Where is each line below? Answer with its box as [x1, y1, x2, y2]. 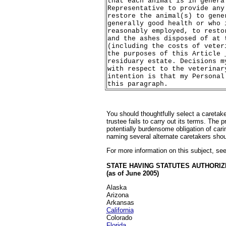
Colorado [106, 214, 132, 221]
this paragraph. [107, 80, 168, 88]
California [106, 206, 134, 214]
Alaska [106, 184, 127, 191]
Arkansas [106, 199, 134, 206]
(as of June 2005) [106, 169, 159, 177]
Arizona [106, 191, 129, 199]
